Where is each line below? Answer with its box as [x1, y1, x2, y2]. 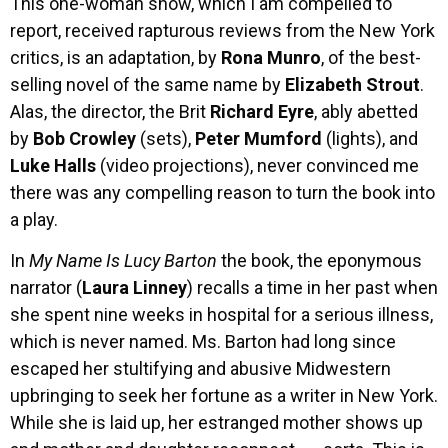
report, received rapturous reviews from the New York [10, 19, 435, 41]
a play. [10, 208, 58, 230]
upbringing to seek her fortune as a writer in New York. [10, 385, 438, 407]
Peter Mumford [195, 127, 322, 149]
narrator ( [10, 277, 82, 299]
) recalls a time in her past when [187, 277, 438, 299]
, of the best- [321, 46, 421, 68]
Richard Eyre [210, 100, 314, 122]
